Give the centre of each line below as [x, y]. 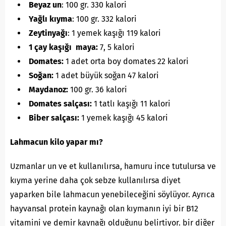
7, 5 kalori [116, 47]
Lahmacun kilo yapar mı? [56, 142]
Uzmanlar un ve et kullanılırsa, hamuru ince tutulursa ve [113, 166]
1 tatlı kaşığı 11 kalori [131, 104]
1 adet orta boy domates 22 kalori [126, 61]
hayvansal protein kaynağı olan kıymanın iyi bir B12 [104, 209]
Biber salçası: [54, 118]
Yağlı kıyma [50, 19]
